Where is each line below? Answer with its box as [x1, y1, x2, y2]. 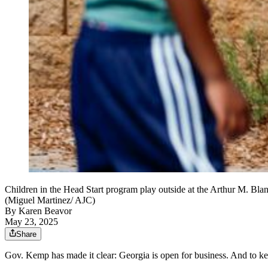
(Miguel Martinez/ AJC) [5, 195, 95, 206]
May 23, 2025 [5, 217, 58, 227]
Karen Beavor [19, 206, 72, 217]
